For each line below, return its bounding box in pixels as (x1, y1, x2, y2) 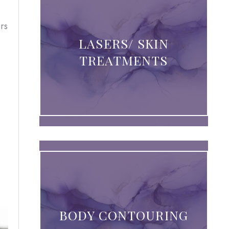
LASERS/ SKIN (78, 34, 169, 52)
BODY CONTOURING (59, 207, 189, 224)
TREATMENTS (79, 51, 168, 68)
